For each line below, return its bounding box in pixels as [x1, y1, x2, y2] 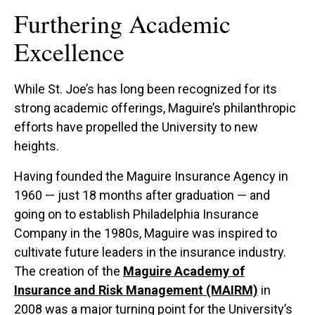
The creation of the [14, 263, 123, 278]
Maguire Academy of [123, 263, 245, 278]
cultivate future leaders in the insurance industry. [14, 244, 286, 259]
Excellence [14, 34, 124, 68]
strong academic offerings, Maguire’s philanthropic [14, 100, 296, 115]
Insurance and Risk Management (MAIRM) [14, 282, 258, 297]
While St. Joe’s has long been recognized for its [14, 81, 277, 96]
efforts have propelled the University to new [14, 119, 258, 134]
